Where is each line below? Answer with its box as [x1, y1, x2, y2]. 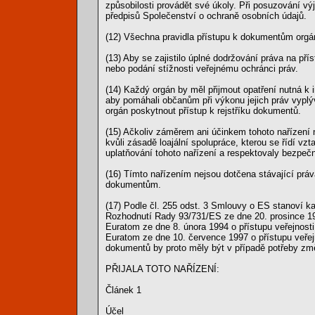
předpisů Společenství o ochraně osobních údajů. [105, 11, 307, 21]
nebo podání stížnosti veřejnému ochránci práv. [105, 63, 298, 74]
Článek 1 [105, 285, 141, 295]
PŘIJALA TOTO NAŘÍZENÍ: [105, 264, 219, 274]
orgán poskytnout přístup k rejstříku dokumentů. [105, 105, 301, 116]
